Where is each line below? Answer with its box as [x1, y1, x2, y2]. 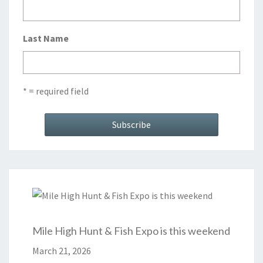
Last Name [23, 32, 69, 45]
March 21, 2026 [32, 245, 91, 257]
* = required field [23, 85, 89, 97]
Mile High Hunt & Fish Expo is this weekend [32, 224, 230, 238]
